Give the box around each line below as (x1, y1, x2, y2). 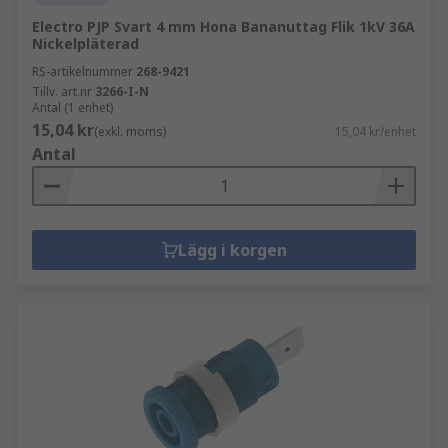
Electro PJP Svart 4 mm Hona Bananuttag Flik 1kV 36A (32, 17, 415, 36)
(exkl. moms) (94, 123, 166, 140)
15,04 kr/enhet (335, 123, 416, 140)
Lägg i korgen (177, 239, 287, 261)
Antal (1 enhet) (32, 99, 113, 116)
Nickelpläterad (32, 34, 139, 53)
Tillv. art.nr (32, 83, 92, 100)
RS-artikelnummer (32, 63, 133, 80)
